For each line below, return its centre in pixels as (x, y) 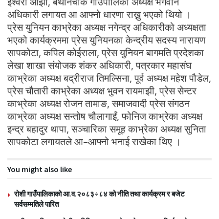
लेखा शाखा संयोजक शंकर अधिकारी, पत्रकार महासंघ (99, 65)
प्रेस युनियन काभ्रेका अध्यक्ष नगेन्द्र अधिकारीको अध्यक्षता (107, 27)
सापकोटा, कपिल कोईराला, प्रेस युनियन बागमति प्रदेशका (106, 52)
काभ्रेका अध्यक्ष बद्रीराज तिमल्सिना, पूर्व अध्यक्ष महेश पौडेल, (109, 78)
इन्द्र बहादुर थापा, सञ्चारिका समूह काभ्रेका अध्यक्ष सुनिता (107, 129)
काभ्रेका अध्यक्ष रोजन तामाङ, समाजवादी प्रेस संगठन (99, 103)
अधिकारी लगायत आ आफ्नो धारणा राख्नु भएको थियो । (99, 14)
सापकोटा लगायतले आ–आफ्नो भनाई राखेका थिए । (94, 141)
